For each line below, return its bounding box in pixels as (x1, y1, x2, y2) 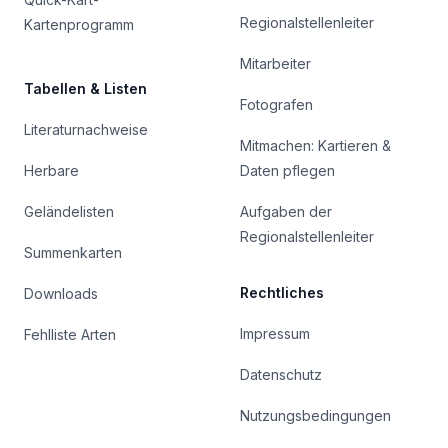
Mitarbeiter (240, 55, 311, 73)
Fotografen (240, 96, 313, 114)
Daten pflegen (240, 162, 335, 180)
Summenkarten (24, 244, 122, 262)
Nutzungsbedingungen (240, 407, 391, 425)
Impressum (240, 325, 310, 343)
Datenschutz (240, 366, 322, 384)
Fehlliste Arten (24, 326, 116, 344)
